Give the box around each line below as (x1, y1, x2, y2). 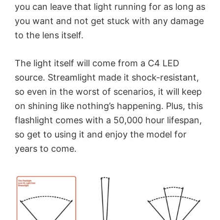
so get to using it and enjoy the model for (15, 129, 187, 140)
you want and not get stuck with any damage (15, 16, 204, 27)
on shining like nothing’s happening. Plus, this (15, 101, 203, 111)
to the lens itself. (15, 30, 83, 41)
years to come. (15, 143, 77, 154)
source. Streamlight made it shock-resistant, (15, 72, 199, 83)
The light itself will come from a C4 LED (15, 58, 179, 69)
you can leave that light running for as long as (15, 1, 205, 12)
